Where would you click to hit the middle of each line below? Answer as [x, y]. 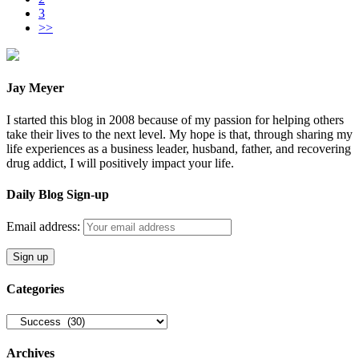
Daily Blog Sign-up [58, 194]
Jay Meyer [35, 88]
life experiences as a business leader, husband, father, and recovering [179, 148]
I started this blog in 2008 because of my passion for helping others [175, 119]
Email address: [45, 227]
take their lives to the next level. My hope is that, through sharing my [179, 134]
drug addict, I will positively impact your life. [120, 163]
